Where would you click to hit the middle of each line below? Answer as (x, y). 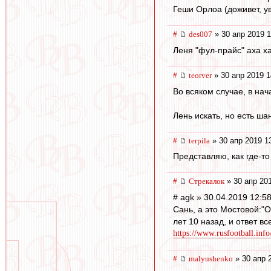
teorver (200, 75)
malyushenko (211, 258)
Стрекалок (207, 181)
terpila (199, 140)
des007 (201, 34)
